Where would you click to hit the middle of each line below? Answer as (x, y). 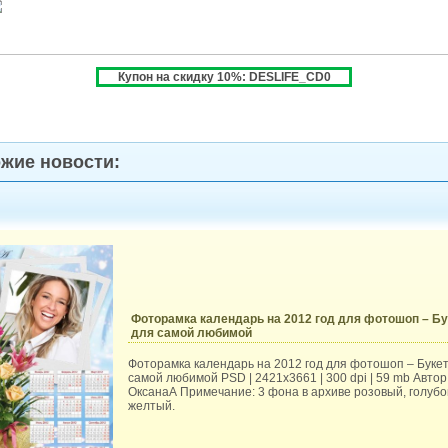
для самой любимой (191, 333)
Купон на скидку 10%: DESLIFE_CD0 (224, 77)
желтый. (151, 406)
